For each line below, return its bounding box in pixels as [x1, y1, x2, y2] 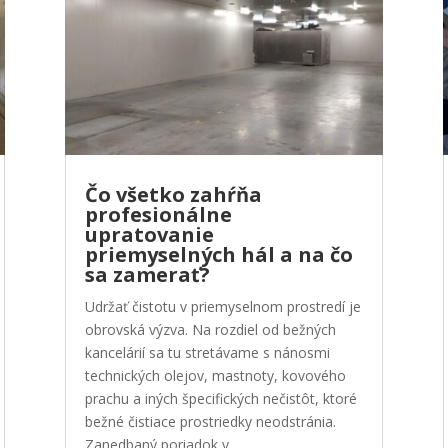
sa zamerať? [84, 261, 210, 289]
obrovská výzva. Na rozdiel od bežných [84, 320, 336, 340]
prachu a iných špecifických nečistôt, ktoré [84, 389, 357, 409]
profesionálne [84, 201, 232, 229]
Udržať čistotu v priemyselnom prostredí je [84, 297, 361, 317]
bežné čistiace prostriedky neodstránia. [84, 412, 336, 432]
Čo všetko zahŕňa [84, 181, 262, 209]
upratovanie [84, 221, 214, 249]
